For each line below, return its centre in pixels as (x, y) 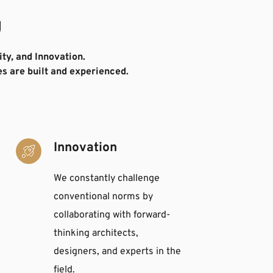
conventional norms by (104, 197)
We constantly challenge (107, 178)
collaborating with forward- (112, 215)
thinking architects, (96, 233)
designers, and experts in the (118, 251)
